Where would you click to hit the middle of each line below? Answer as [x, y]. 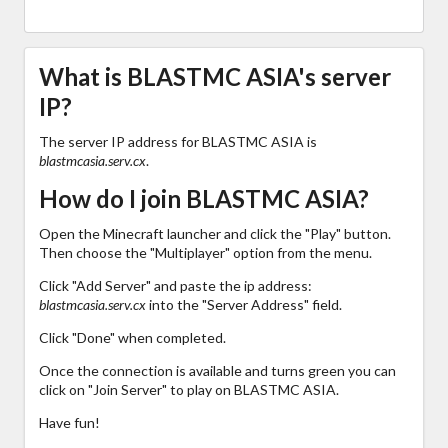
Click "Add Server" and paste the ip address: [175, 285]
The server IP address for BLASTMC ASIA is [178, 141]
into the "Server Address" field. [244, 304]
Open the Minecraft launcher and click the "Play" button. [215, 233]
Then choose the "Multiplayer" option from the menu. [205, 252]
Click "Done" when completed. [132, 337]
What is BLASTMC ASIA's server [215, 76]
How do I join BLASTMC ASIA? [204, 198]
